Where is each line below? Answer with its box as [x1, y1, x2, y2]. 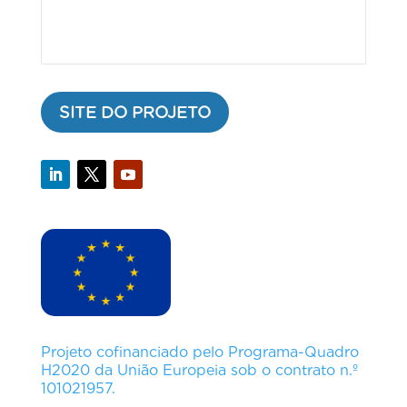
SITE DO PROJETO [58, 102, 211, 122]
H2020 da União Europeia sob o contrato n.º [40, 361, 358, 379]
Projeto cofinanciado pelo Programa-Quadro [40, 342, 359, 361]
